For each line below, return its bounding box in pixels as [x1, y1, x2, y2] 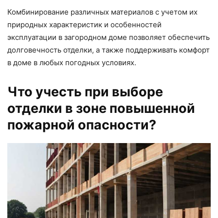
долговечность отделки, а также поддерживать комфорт [7, 45, 210, 54]
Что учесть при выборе [7, 83, 163, 100]
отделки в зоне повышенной [7, 100, 195, 116]
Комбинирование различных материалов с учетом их [7, 7, 198, 17]
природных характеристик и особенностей [7, 19, 162, 29]
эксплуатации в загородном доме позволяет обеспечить [7, 32, 210, 42]
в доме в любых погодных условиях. [7, 57, 136, 67]
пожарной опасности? [7, 116, 156, 133]
